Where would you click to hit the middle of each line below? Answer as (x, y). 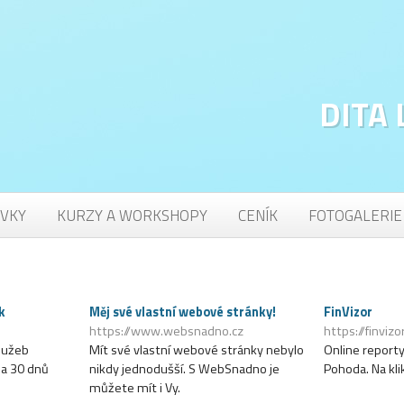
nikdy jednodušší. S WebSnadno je (184, 369)
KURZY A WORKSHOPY (132, 216)
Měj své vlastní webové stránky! (182, 312)
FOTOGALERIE (355, 216)
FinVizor (348, 312)
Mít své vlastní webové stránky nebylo (196, 350)
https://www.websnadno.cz (166, 331)
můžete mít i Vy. (134, 388)
